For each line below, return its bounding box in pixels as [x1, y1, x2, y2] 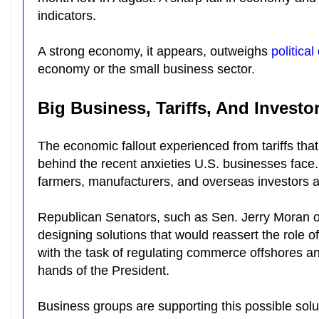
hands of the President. [38, 263, 173, 278]
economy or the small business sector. [38, 62, 258, 76]
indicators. [38, 9, 100, 23]
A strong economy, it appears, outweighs [38, 44, 271, 58]
